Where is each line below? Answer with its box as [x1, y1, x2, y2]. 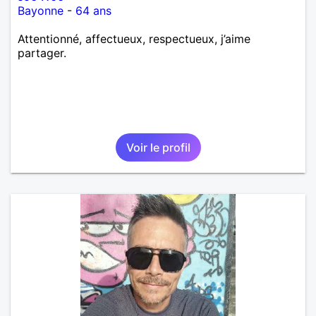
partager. [18, 45, 66, 60]
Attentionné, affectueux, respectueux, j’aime [18, 31, 250, 46]
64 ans [75, 3, 111, 18]
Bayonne [18, 3, 63, 18]
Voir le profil [126, 140, 190, 154]
